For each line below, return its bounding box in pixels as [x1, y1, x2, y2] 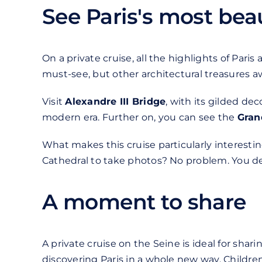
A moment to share [42, 189, 246, 215]
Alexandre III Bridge [65, 96, 166, 108]
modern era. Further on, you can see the [42, 112, 237, 123]
